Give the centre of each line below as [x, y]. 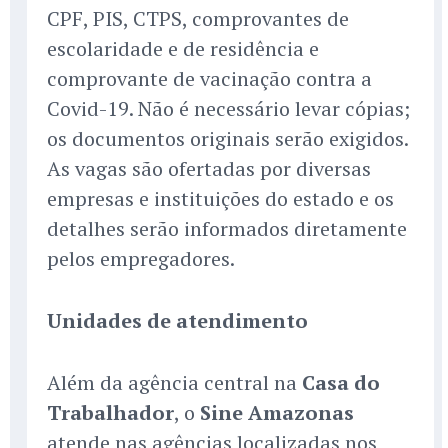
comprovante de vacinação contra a [209, 79]
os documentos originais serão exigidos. [227, 139]
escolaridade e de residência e [183, 49]
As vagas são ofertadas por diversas [209, 169]
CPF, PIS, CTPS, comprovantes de [198, 19]
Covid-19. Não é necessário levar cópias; [228, 109]
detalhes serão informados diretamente [227, 229]
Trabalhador [110, 413]
